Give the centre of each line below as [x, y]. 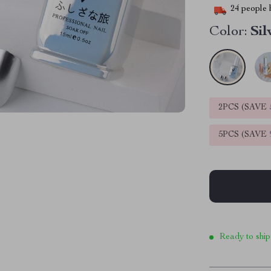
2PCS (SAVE [244, 108]
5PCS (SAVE [244, 135]
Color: [229, 32]
